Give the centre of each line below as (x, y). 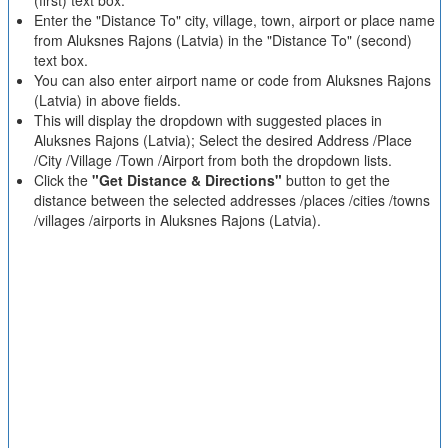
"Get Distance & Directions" (186, 180)
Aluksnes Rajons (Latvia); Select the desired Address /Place (222, 140)
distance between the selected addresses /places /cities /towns (231, 200)
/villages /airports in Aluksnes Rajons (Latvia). (177, 220)
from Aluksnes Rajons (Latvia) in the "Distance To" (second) (222, 40)
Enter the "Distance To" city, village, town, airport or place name (234, 20)
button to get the (335, 180)
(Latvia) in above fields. (107, 100)
